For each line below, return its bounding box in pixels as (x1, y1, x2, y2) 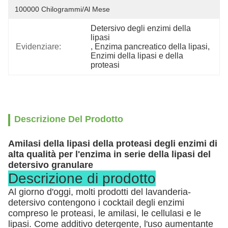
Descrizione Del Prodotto (14, 114, 123, 124)
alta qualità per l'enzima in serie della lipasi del (8, 149, 211, 159)
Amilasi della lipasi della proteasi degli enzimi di (8, 138, 217, 149)
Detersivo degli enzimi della (91, 24, 191, 33)
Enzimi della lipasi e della (91, 51, 184, 60)
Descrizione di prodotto (8, 170, 156, 186)
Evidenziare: (16, 42, 61, 51)
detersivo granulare (8, 160, 93, 170)
